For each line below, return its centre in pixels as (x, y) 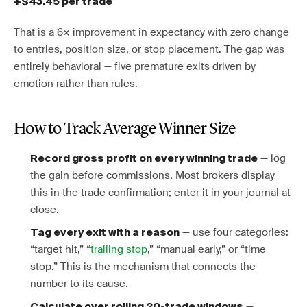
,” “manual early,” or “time (207, 249)
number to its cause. (79, 284)
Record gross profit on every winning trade (144, 159)
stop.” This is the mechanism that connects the (143, 267)
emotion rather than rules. (76, 84)
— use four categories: (234, 232)
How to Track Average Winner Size (125, 130)
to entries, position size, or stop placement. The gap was (149, 49)
